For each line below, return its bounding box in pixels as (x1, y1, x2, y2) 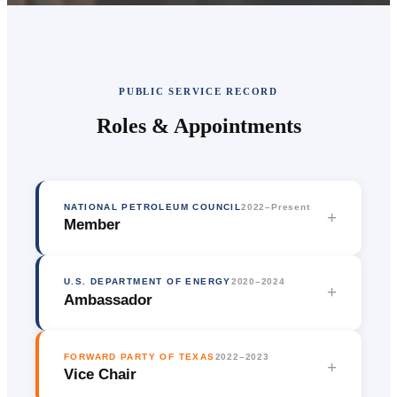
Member (64, 216, 121, 234)
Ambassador (64, 291, 152, 308)
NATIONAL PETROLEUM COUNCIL (64, 201, 242, 212)
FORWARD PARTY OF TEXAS (64, 351, 215, 362)
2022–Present (241, 201, 310, 212)
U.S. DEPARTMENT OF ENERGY (64, 276, 231, 287)
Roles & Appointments (96, 113, 301, 137)
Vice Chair (64, 366, 136, 384)
